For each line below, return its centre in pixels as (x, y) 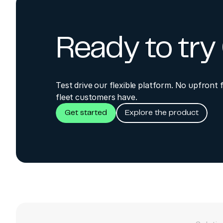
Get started (86, 113)
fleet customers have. (97, 97)
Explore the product (162, 113)
